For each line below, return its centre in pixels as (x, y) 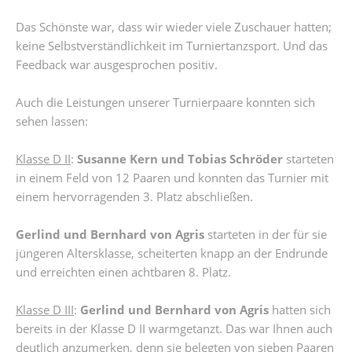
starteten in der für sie (266, 234)
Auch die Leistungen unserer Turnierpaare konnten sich (165, 102)
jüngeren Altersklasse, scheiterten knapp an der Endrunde (172, 253)
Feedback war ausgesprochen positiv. (117, 64)
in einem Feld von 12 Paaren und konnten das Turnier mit (172, 178)
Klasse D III (45, 310)
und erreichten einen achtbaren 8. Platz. (123, 272)
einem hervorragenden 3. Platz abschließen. (134, 196)
